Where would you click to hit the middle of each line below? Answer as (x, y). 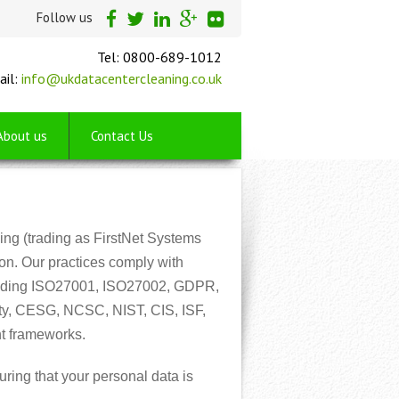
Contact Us (122, 136)
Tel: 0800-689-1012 (159, 57)
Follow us (65, 17)
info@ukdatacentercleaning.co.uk (122, 78)
